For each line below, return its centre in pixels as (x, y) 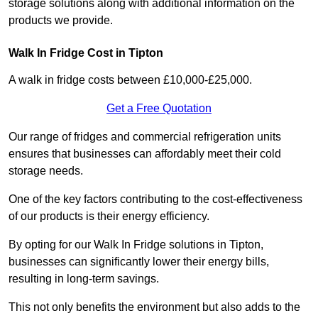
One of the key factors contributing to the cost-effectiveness (155, 199)
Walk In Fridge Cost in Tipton (86, 53)
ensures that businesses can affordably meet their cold (145, 154)
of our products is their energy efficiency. (110, 216)
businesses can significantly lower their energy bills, (139, 262)
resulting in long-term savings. (85, 279)
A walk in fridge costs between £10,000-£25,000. (130, 80)
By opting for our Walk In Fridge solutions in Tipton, (136, 245)
